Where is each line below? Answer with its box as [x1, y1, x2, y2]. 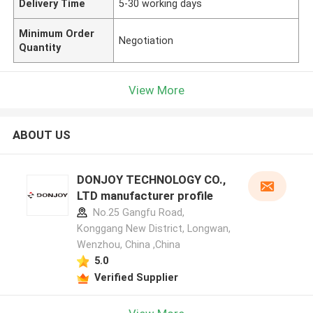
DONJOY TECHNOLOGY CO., [76, 173, 226, 187]
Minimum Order [19, 27, 95, 39]
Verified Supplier [94, 271, 178, 283]
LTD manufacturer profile [76, 189, 213, 203]
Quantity [19, 41, 61, 53]
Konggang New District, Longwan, [76, 223, 231, 235]
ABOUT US [12, 128, 71, 143]
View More [129, 82, 184, 97]
